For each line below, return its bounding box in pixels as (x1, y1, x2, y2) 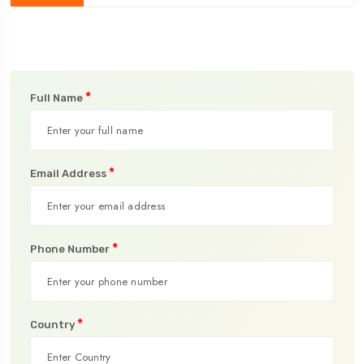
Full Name (30, 92, 85, 104)
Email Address (30, 167, 109, 180)
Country (30, 318, 77, 331)
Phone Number (30, 243, 112, 255)
